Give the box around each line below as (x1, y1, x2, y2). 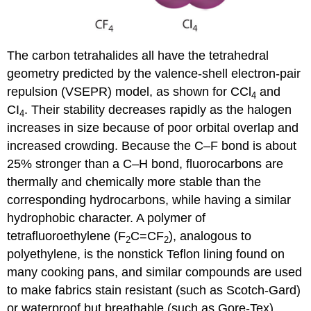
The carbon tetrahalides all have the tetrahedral (7, 49, 269, 63)
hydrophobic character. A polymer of (7, 211, 206, 226)
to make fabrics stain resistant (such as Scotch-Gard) (7, 283, 301, 298)
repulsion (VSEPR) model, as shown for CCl (7, 85, 252, 99)
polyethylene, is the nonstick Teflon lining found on (7, 247, 285, 262)
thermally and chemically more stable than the (7, 175, 262, 190)
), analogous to (169, 229, 252, 244)
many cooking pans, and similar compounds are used (7, 265, 303, 280)
